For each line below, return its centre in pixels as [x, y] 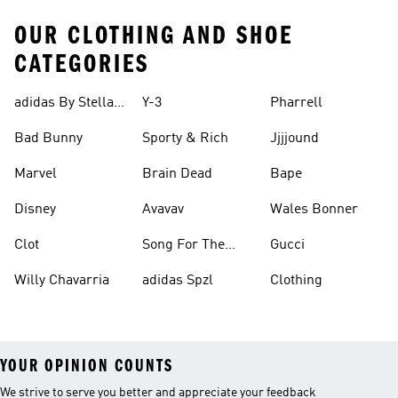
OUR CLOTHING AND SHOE [154, 36]
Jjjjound [295, 139]
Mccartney [47, 124]
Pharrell [296, 103]
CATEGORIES [82, 64]
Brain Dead [177, 174]
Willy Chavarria [62, 281]
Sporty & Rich [185, 139]
